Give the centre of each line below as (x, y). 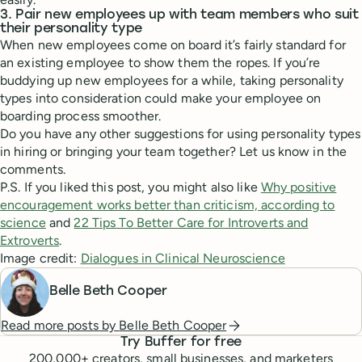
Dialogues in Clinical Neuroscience (183, 258)
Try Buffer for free (181, 342)
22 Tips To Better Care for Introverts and (191, 222)
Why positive (299, 187)
